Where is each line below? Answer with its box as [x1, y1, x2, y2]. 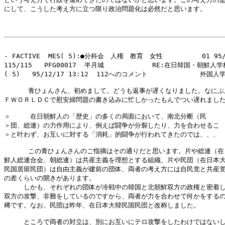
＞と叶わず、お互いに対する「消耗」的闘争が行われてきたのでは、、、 [4, 131, 219, 138]
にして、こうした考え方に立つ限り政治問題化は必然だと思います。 [4, 5, 206, 13]
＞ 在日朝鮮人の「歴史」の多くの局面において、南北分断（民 [4, 113, 206, 120]
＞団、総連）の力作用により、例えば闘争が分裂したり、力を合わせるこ [4, 122, 219, 129]
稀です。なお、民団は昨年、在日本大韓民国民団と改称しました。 [4, 201, 200, 209]
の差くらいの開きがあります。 [4, 174, 95, 182]
